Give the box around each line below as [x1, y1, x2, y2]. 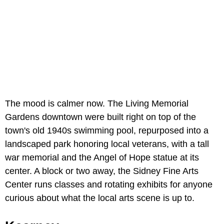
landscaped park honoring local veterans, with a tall [5, 139, 209, 149]
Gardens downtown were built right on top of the [5, 112, 196, 122]
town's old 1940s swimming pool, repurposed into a [5, 125, 208, 136]
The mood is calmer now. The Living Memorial [5, 98, 188, 109]
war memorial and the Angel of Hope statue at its [5, 152, 199, 163]
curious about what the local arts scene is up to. [5, 193, 194, 203]
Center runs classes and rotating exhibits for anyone [5, 179, 212, 190]
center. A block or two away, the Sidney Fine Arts [5, 166, 198, 176]
